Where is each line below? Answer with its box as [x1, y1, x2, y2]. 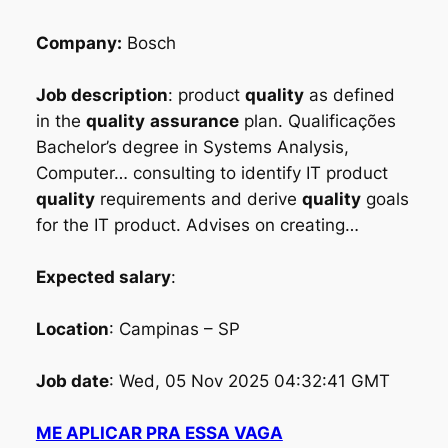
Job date [35, 370, 109, 391]
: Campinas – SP [108, 318, 240, 339]
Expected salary [35, 266, 171, 287]
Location [35, 318, 109, 339]
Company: [35, 32, 122, 53]
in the [35, 110, 86, 131]
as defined [303, 84, 395, 105]
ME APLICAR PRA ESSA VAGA [35, 422, 283, 443]
